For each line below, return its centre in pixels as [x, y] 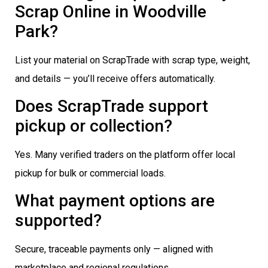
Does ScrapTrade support [112, 106]
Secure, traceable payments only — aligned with [114, 249]
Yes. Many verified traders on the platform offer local [125, 155]
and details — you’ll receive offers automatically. [115, 78]
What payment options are [115, 201]
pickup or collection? [94, 126]
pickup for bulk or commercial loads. [90, 173]
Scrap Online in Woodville [111, 11]
